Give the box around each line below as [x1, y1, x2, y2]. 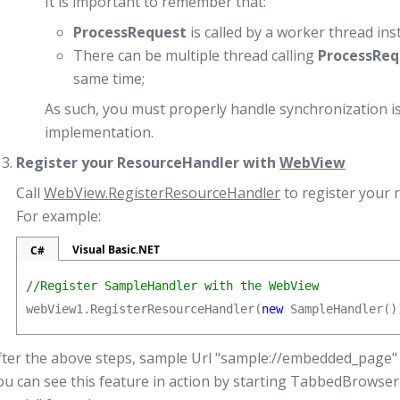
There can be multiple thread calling [73, 46, 318, 65]
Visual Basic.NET [72, 242, 160, 257]
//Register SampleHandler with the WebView [26, 279, 319, 293]
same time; [73, 69, 145, 88]
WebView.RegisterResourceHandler [44, 183, 280, 203]
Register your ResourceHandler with [16, 153, 279, 172]
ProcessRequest [73, 22, 187, 42]
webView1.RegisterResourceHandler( [26, 302, 262, 316]
